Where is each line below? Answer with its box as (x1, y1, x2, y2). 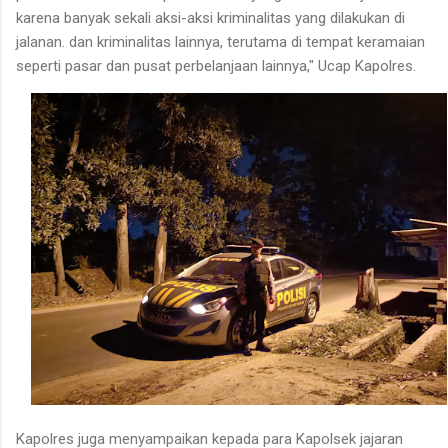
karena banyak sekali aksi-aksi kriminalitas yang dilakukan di (16, 9, 405, 28)
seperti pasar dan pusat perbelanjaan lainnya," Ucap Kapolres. (16, 57, 416, 76)
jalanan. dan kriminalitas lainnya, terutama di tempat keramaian (16, 33, 425, 52)
